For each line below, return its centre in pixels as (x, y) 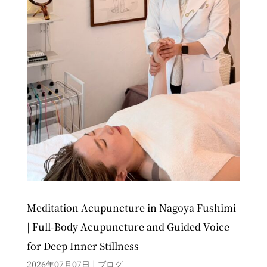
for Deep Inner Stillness (83, 246)
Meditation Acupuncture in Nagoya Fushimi (131, 207)
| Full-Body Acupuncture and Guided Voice (128, 226)
